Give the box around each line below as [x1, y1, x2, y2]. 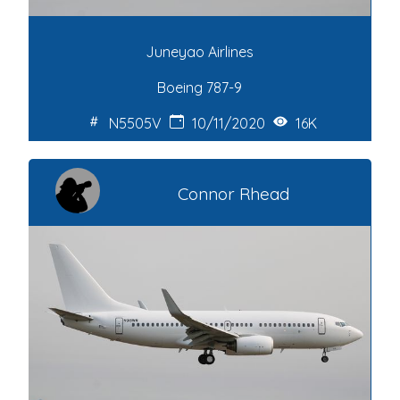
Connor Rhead [177, 183, 289, 205]
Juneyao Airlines [146, 43, 254, 62]
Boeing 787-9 [157, 79, 243, 97]
